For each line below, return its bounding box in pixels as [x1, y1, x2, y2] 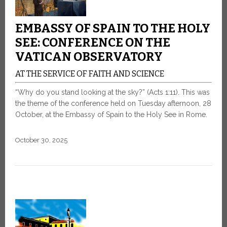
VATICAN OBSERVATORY [15, 50, 163, 64]
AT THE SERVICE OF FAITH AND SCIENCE [15, 69, 164, 79]
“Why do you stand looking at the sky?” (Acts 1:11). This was [15, 88, 210, 97]
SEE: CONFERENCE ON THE [15, 35, 170, 50]
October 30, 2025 [15, 136, 67, 144]
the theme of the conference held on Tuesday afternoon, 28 [15, 99, 211, 108]
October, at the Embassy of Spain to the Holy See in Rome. [15, 110, 207, 119]
